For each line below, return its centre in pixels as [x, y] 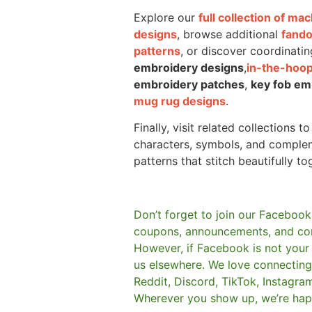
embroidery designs [189, 68]
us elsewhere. [171, 265]
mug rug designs [180, 101]
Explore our [166, 18]
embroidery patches [189, 85]
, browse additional [229, 34]
